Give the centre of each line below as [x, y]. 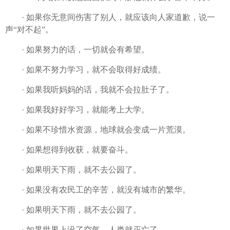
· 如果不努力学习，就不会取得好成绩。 [85, 70]
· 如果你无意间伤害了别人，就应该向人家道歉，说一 [110, 17]
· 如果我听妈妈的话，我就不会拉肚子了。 [90, 90]
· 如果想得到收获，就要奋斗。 [69, 150]
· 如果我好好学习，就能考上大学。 [77, 110]
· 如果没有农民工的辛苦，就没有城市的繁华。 [98, 190]
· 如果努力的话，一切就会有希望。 [77, 50]
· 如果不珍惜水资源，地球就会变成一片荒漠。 [98, 130]
